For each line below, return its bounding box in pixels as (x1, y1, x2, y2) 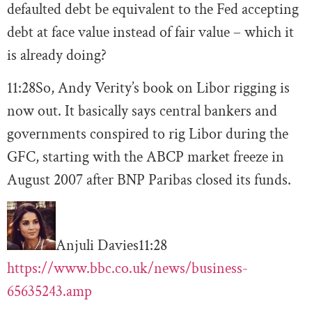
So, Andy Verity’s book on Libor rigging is (36, 77, 290, 98)
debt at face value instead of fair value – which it (7, 22, 294, 42)
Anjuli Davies (56, 235, 139, 256)
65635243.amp (7, 281, 92, 302)
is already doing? (7, 45, 107, 65)
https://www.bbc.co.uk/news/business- (7, 258, 248, 279)
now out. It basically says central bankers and (7, 100, 277, 121)
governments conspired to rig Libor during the (7, 123, 288, 144)
